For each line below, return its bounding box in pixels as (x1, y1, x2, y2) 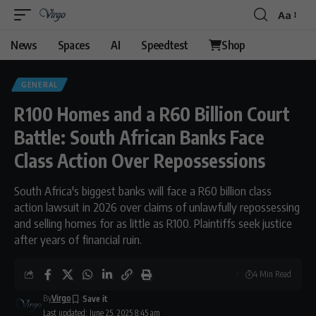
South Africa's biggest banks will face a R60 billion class (14, 183, 272, 198)
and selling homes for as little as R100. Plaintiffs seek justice (14, 215, 292, 231)
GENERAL (21, 80, 58, 89)
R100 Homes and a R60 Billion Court (14, 102, 290, 126)
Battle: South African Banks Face (14, 126, 265, 149)
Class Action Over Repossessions (14, 149, 265, 172)
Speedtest (141, 38, 188, 52)
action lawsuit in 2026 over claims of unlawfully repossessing (14, 199, 300, 214)
